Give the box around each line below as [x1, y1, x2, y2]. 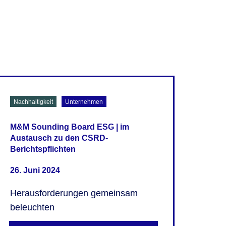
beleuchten [10, 202, 54, 213]
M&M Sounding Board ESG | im [10, 123, 129, 132]
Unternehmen [65, 98, 103, 106]
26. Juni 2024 [10, 166, 60, 175]
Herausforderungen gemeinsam [10, 188, 138, 199]
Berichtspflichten [10, 145, 76, 154]
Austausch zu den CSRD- [10, 134, 108, 143]
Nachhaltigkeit [13, 98, 53, 106]
